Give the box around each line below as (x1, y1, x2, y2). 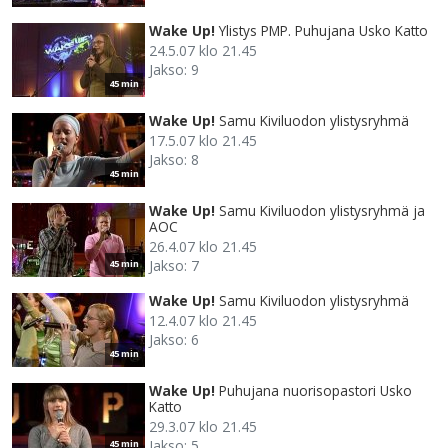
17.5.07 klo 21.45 (149, 131, 257, 151)
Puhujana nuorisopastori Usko (219, 381, 412, 401)
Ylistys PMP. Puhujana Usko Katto (219, 21, 428, 41)
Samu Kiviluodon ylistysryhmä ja (219, 201, 425, 221)
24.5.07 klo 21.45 (149, 41, 257, 61)
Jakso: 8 (149, 150, 199, 170)
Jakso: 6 (149, 330, 199, 350)
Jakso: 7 (149, 256, 199, 276)
